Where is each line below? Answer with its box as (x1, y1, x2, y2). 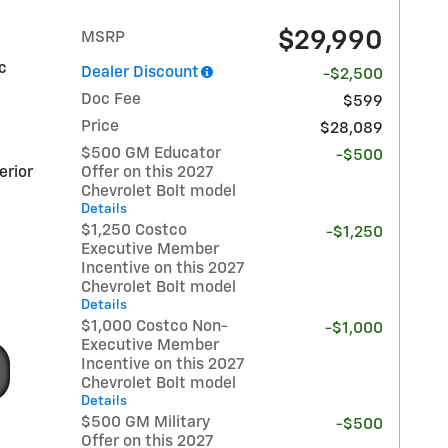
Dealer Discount (81, 65, 200, 81)
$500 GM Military (81, 415, 211, 431)
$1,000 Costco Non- (81, 319, 229, 335)
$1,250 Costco (81, 223, 188, 239)
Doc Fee (81, 92, 142, 108)
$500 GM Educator (81, 146, 222, 162)
